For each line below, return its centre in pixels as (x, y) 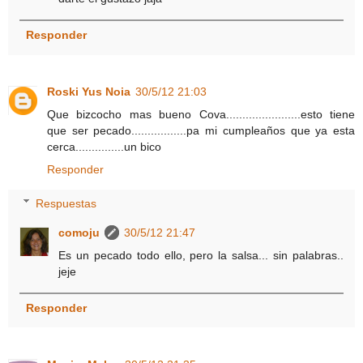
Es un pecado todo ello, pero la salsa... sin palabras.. (201, 255)
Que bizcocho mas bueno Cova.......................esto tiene (201, 115)
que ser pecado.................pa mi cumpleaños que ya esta (201, 131)
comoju (79, 232)
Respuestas (66, 203)
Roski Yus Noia (89, 92)
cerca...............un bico (104, 147)
